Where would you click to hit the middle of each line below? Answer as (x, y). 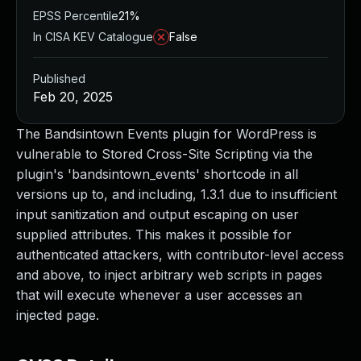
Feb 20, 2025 (73, 97)
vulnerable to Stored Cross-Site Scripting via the (164, 154)
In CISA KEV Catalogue (93, 37)
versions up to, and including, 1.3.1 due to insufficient (176, 194)
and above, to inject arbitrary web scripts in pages (169, 275)
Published (59, 79)
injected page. (58, 315)
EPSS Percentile (76, 16)
